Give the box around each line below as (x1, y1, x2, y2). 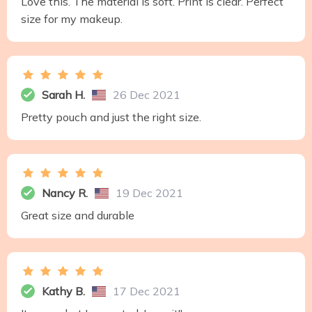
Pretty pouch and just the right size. (21, 110, 201, 125)
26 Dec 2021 (113, 88, 180, 102)
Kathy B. (42, 284, 85, 299)
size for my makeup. (21, 12, 123, 26)
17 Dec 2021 (113, 284, 180, 299)
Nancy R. (42, 186, 88, 201)
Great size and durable (21, 208, 134, 223)
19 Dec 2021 (116, 186, 183, 201)
